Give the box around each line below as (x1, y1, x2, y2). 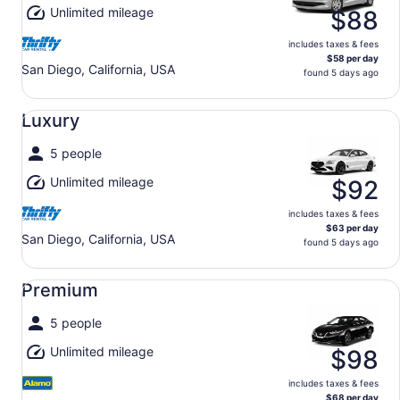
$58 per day (327, 53, 379, 63)
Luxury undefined (10, 98, 127, 116)
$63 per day (326, 222, 379, 233)
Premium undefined (10, 268, 140, 286)
